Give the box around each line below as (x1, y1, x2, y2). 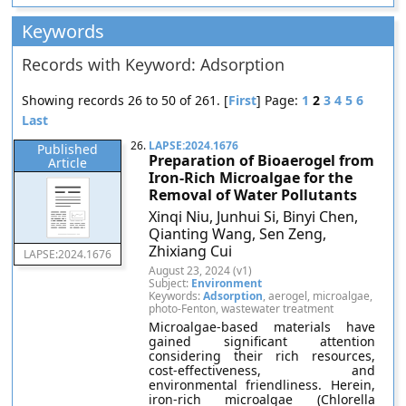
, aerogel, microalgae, (263, 288, 373, 304)
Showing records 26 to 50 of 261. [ (22, 92, 229, 109)
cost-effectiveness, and (149, 362, 375, 379)
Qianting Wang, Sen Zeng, (149, 224, 327, 244)
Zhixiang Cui (149, 241, 233, 261)
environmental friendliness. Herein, (149, 376, 375, 393)
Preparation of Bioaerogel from (149, 150, 375, 170)
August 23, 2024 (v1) (149, 263, 253, 278)
